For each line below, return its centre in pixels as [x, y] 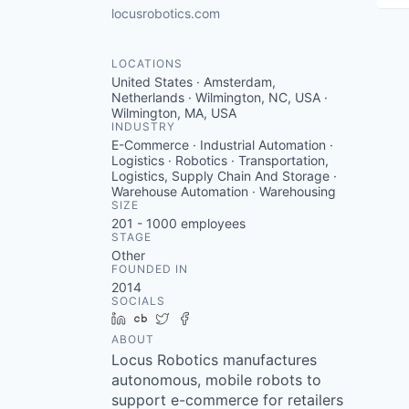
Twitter [197, 318]
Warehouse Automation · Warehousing [224, 191]
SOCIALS [138, 301]
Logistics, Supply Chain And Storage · [224, 176]
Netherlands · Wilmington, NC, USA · [220, 97]
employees [211, 223]
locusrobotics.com [166, 13]
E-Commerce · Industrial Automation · [222, 145]
